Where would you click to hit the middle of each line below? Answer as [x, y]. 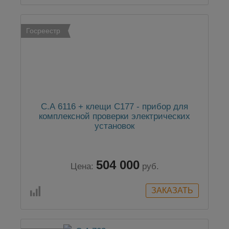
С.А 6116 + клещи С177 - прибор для [114, 107]
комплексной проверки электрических [114, 116]
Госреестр [43, 31]
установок [114, 126]
